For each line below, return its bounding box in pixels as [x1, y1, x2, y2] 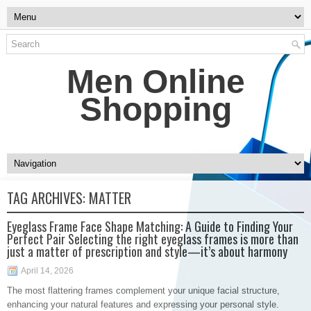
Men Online [66, 63, 245, 100]
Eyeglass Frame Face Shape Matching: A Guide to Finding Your [7, 217, 293, 235]
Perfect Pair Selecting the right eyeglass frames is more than [7, 230, 299, 248]
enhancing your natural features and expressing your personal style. [7, 299, 279, 310]
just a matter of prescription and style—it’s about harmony [7, 242, 287, 260]
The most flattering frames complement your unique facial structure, [7, 285, 280, 296]
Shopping [79, 91, 232, 128]
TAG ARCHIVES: [7, 187, 89, 208]
